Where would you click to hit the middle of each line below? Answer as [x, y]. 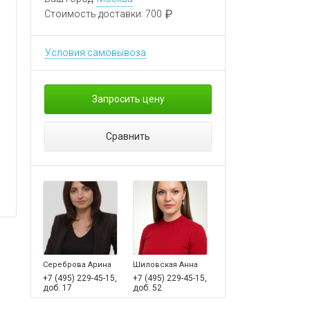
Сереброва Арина [77, 265]
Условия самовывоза [95, 53]
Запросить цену [128, 99]
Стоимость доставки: [95, 14]
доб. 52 [147, 288]
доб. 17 [57, 288]
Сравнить [128, 136]
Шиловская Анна [165, 265]
